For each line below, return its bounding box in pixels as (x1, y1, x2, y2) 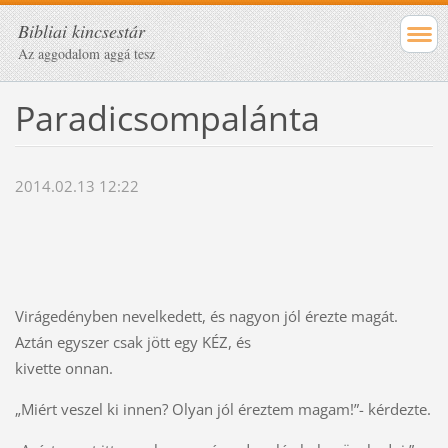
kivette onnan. (14, 358, 113, 379)
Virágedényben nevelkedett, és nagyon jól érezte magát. (14, 306, 398, 327)
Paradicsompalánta (14, 94, 320, 141)
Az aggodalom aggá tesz (18, 44, 155, 63)
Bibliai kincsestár (18, 19, 145, 43)
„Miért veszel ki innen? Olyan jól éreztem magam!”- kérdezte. (14, 399, 431, 420)
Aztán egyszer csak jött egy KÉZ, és (14, 332, 251, 353)
